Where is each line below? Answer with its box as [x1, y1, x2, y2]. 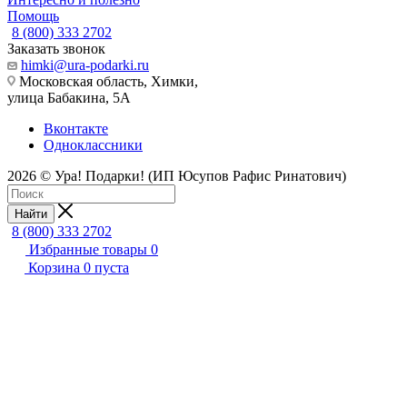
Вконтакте [44, 120, 108, 136]
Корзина [28, 259, 80, 275]
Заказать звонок [7, 40, 105, 56]
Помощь [7, 7, 59, 24]
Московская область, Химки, [15, 73, 198, 89]
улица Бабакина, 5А [7, 89, 131, 105]
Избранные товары [29, 241, 147, 257]
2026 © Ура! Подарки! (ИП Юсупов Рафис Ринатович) [7, 167, 346, 184]
